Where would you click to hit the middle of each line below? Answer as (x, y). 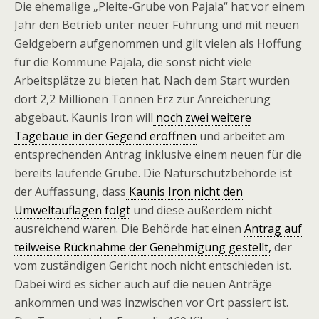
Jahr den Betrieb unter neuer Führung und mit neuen (157, 25)
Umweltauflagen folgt (72, 210)
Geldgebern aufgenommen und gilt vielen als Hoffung (158, 43)
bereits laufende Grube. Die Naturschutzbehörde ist (153, 173)
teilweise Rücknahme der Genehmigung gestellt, (143, 247)
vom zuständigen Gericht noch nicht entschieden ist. (153, 266)
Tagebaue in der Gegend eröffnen (105, 136)
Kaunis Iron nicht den (184, 192)
